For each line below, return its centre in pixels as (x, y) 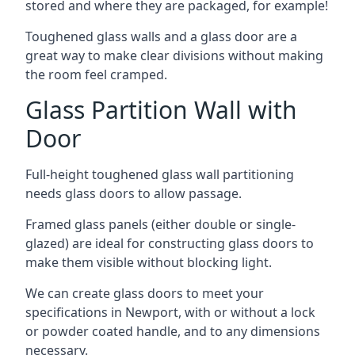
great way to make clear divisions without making (174, 55)
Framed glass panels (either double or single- (160, 224)
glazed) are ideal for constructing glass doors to (170, 243)
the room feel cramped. (96, 74)
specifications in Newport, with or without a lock (170, 312)
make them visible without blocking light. (149, 262)
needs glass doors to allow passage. (134, 193)
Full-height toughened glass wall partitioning (160, 174)
